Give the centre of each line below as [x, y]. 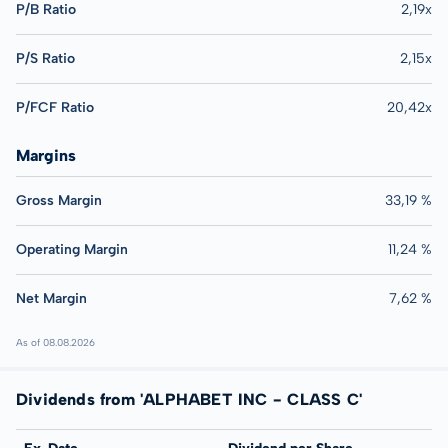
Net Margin [51, 298]
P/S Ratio [45, 58]
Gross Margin [59, 200]
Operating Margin [72, 249]
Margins [46, 155]
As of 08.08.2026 [55, 342]
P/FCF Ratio [55, 107]
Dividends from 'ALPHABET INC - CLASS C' [189, 399]
